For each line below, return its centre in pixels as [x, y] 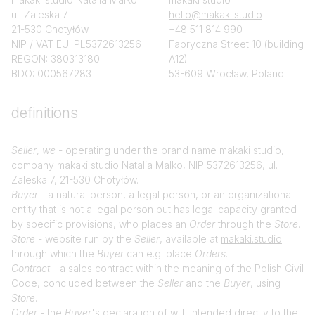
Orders [210, 253]
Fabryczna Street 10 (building [236, 44]
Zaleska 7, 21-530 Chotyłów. [75, 180]
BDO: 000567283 [51, 73]
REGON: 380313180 [56, 59]
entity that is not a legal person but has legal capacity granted [154, 209]
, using [265, 283]
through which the [54, 253]
